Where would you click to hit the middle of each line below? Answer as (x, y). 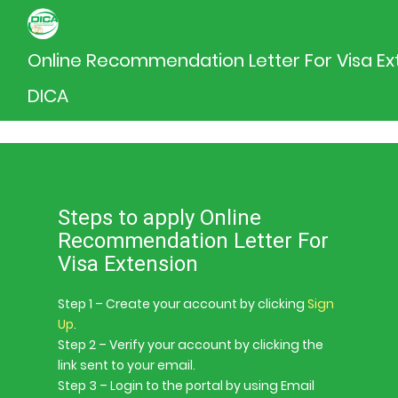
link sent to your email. (127, 365)
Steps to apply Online (159, 218)
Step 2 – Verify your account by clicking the (191, 345)
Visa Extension (128, 264)
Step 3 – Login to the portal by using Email (186, 386)
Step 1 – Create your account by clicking (183, 304)
